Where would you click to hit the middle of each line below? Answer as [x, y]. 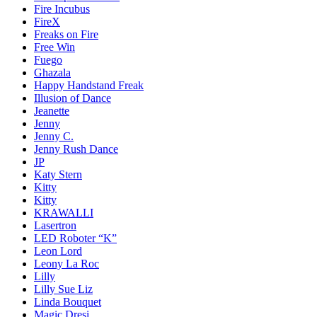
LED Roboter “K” [75, 238]
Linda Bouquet [68, 302]
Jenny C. [54, 137]
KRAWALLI [64, 213]
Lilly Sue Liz [63, 289]
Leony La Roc [67, 264]
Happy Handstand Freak [89, 86]
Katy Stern [58, 175]
